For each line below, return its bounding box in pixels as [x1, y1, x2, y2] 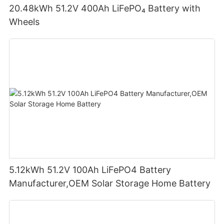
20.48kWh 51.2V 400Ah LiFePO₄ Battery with [9, 2, 201, 13]
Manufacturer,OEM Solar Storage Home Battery [9, 178, 211, 189]
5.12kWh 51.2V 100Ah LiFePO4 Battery [9, 164, 171, 175]
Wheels [9, 16, 40, 27]
